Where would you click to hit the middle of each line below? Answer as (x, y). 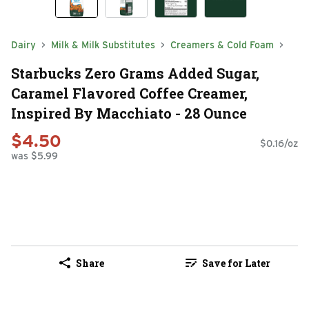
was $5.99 (34, 156)
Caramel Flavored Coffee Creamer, (129, 93)
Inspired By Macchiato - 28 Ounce (129, 113)
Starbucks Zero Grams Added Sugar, (135, 73)
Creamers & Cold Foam (222, 45)
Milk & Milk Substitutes (103, 45)
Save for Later (236, 263)
